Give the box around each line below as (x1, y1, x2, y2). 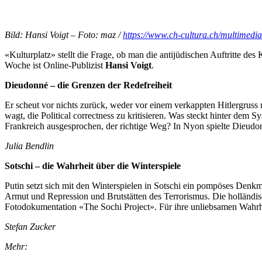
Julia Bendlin (5, 140, 54, 151)
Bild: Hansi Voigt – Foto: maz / (5, 29, 123, 40)
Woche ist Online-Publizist (5, 60, 105, 70)
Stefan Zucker (5, 221, 56, 232)
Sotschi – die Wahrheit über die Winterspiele (5, 160, 181, 171)
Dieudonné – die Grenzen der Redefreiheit (5, 80, 172, 90)
